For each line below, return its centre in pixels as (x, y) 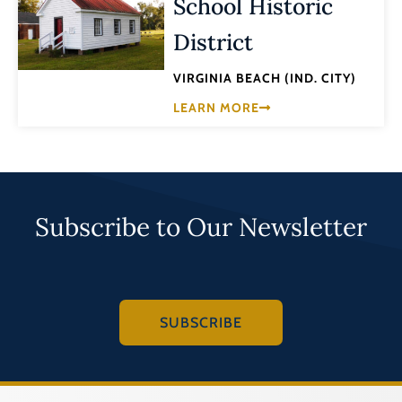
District (214, 43)
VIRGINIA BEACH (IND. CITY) (265, 79)
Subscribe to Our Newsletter (201, 227)
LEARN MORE (217, 107)
